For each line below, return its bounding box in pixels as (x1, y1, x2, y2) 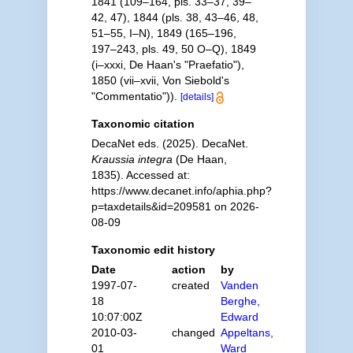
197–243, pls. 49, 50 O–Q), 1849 (91, 43, 256, 55)
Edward (221, 310, 259, 323)
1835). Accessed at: (91, 169, 190, 181)
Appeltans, (221, 326, 274, 339)
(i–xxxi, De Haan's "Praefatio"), (91, 58, 244, 71)
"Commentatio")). (91, 90, 177, 102)
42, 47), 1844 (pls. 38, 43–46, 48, (91, 11, 258, 24)
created (172, 279, 210, 292)
